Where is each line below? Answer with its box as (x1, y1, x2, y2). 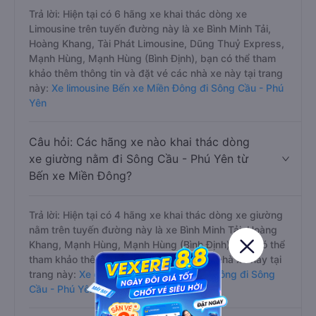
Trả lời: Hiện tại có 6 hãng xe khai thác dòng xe (29, 8, 247, 20)
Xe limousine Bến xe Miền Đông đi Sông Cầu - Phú (49, 82, 284, 94)
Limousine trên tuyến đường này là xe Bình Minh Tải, (29, 23, 271, 35)
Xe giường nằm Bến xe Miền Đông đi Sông (76, 268, 275, 280)
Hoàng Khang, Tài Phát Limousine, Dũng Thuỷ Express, (29, 37, 284, 49)
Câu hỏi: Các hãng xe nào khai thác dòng (29, 135, 250, 149)
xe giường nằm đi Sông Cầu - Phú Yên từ (29, 152, 248, 166)
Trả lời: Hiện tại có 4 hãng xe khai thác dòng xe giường (29, 209, 283, 221)
